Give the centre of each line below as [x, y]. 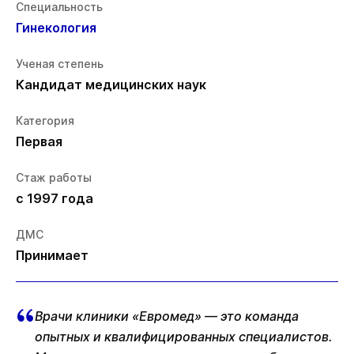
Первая [39, 142]
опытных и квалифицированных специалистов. [184, 337]
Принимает [52, 256]
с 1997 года [55, 199]
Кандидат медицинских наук [111, 85]
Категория [45, 121]
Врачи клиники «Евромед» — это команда [167, 316]
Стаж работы [54, 178]
